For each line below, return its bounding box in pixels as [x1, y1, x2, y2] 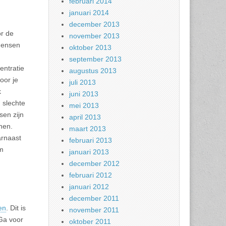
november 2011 [69, 206, 119, 214]
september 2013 [69, 55, 122, 63]
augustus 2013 [69, 67, 117, 75]
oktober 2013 [69, 43, 111, 51]
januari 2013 [69, 148, 109, 156]
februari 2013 [69, 136, 112, 144]
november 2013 [69, 32, 120, 40]
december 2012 [69, 159, 120, 167]
